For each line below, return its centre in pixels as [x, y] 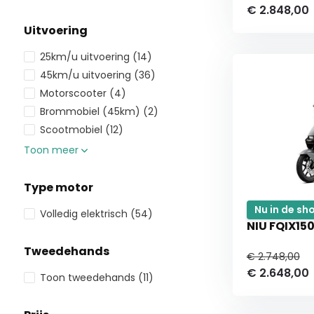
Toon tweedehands [89, 278]
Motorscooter [74, 93]
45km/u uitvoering [87, 75]
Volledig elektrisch [85, 214]
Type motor [58, 187]
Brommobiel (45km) [91, 111]
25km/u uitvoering [86, 57]
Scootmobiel [72, 130]
